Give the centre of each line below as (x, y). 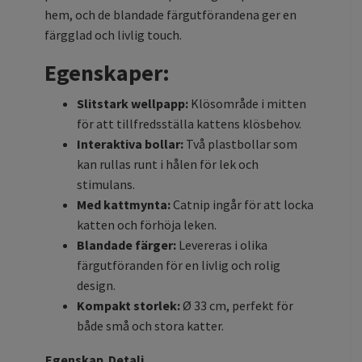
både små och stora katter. (150, 325)
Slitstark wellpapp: (133, 103)
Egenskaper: (107, 72)
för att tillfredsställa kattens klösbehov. (189, 123)
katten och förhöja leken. (147, 224)
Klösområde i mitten (247, 103)
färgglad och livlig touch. (113, 34)
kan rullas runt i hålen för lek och (168, 164)
